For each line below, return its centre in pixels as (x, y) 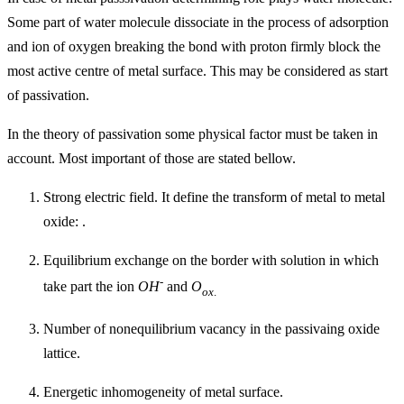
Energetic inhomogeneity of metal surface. (163, 391)
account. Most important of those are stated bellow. (151, 158)
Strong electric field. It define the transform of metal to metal (214, 197)
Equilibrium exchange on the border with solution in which (211, 260)
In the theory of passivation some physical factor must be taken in (193, 134)
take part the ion (91, 287)
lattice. (62, 353)
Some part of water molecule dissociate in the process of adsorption (198, 22)
